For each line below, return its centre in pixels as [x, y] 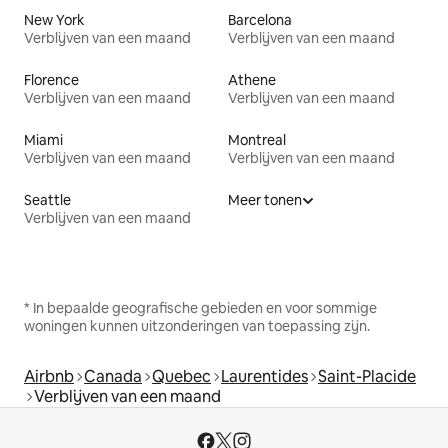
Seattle [47, 199]
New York [54, 19]
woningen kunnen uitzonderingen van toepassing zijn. [197, 325]
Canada [113, 376]
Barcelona [260, 19]
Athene [252, 79]
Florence [51, 79]
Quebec [181, 376]
